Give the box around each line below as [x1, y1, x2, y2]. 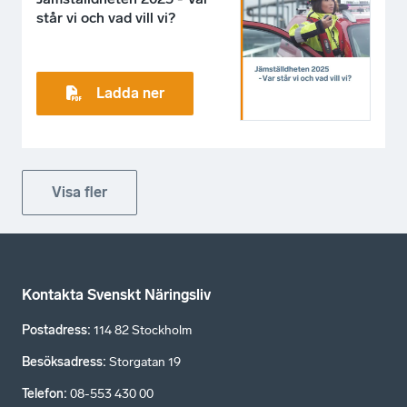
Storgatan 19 [109, 354, 181, 370]
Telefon [22, 386, 64, 402]
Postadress [22, 323, 87, 338]
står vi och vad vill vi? [36, 8, 175, 26]
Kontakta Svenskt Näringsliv [22, 286, 211, 303]
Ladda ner [96, 84, 164, 102]
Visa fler [52, 183, 107, 201]
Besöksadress [22, 354, 103, 370]
